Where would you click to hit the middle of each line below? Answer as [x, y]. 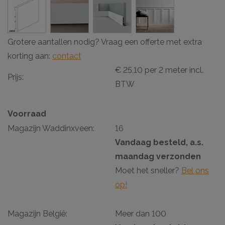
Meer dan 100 [141, 213]
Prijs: [16, 77]
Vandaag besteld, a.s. [159, 142]
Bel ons [195, 170]
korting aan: [30, 56]
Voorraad [27, 114]
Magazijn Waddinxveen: [51, 128]
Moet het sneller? [148, 170]
